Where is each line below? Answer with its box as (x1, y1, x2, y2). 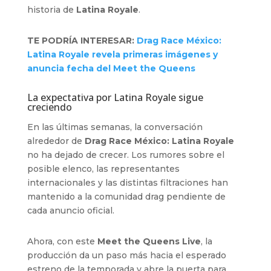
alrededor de (27, 135, 85, 146)
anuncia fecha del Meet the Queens (27, 62, 195, 74)
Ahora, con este (27, 235, 97, 247)
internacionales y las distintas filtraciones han (27, 177, 228, 188)
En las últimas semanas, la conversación (27, 121, 203, 132)
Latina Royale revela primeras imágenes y (27, 48, 218, 60)
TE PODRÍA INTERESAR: (27, 34, 137, 46)
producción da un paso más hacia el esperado (27, 249, 226, 261)
